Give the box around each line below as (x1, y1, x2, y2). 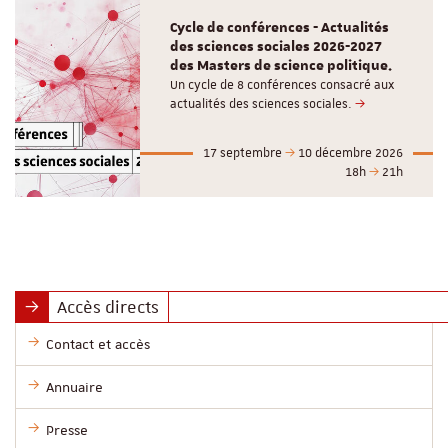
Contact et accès (46, 334, 150, 353)
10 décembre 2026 (295, 144, 403, 161)
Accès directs (57, 295, 160, 318)
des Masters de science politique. (170, 56, 393, 75)
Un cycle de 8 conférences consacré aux (170, 76, 395, 93)
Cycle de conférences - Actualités (170, 18, 390, 37)
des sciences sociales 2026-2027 (170, 37, 383, 56)
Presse (46, 420, 88, 439)
